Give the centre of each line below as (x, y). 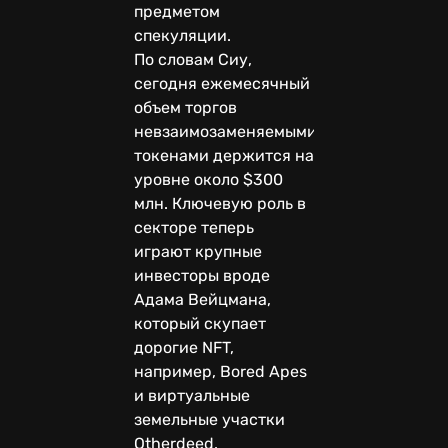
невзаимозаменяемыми (225, 131)
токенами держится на (224, 155)
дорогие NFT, (184, 347)
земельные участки (209, 419)
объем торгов (185, 107)
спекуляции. (184, 35)
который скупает (200, 323)
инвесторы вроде (202, 275)
